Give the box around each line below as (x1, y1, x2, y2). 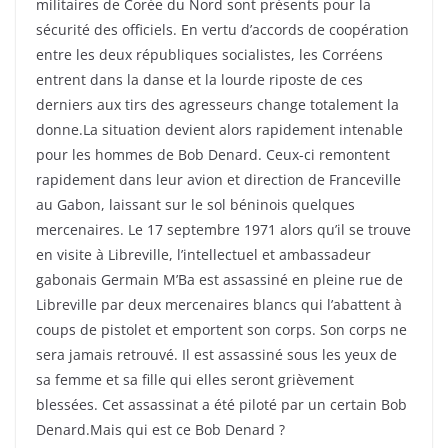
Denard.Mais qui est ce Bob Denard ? (36, 420, 285, 440)
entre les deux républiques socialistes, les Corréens (36, 45, 383, 65)
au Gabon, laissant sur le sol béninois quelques (36, 195, 355, 215)
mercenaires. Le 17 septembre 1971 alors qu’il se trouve (36, 220, 411, 240)
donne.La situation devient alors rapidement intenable (36, 120, 403, 140)
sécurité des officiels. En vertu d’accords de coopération (36, 20, 409, 40)
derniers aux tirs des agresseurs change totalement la (36, 95, 399, 115)
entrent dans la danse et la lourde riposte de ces (36, 70, 363, 90)
